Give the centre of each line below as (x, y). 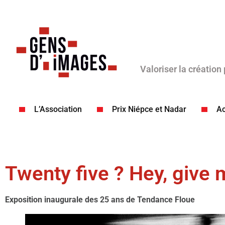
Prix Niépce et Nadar (149, 109)
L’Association (58, 109)
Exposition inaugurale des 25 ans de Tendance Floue (100, 200)
